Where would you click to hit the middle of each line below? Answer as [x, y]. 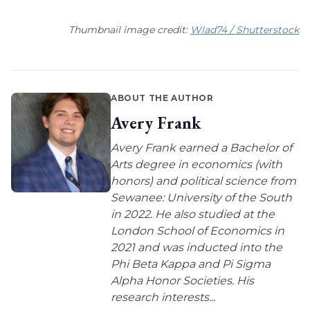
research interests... [163, 298]
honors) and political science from [203, 181]
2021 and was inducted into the [197, 248]
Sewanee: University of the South [201, 198]
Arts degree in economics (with [197, 165]
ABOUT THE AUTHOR [162, 98]
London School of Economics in [198, 231]
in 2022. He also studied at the [193, 215]
